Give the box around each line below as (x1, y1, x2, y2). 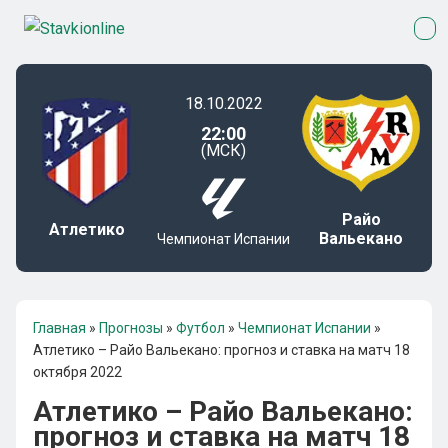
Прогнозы (99, 320, 163, 336)
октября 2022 (33, 364, 122, 380)
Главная (33, 320, 86, 336)
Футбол (176, 320, 225, 336)
